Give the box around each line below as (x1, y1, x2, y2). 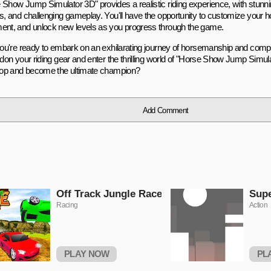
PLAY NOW (64, 249, 109, 259)
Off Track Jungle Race (56, 188, 163, 200)
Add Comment (142, 106, 189, 115)
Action (249, 201, 268, 209)
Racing (56, 201, 78, 209)
